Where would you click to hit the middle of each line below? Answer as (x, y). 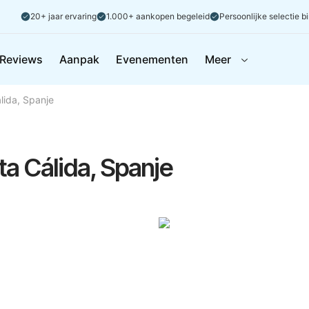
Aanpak (79, 59)
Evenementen (152, 59)
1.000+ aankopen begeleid (158, 16)
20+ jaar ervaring (63, 16)
